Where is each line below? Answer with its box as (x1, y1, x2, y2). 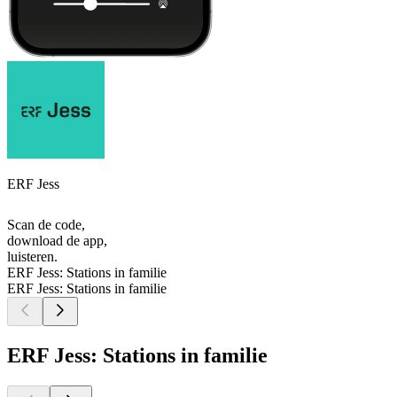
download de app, (7, 233, 107, 249)
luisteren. (7, 249, 58, 265)
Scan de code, (7, 217, 85, 233)
